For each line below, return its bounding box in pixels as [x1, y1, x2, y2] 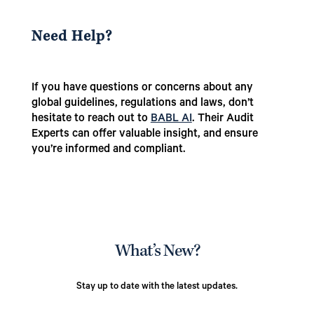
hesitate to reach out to [31, 113, 151, 126]
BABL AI [150, 113, 192, 126]
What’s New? [114, 243, 200, 262]
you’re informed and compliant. [31, 144, 186, 157]
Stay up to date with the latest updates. [76, 282, 238, 293]
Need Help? [31, 30, 112, 46]
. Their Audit [191, 113, 254, 126]
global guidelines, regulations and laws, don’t [31, 97, 254, 111]
